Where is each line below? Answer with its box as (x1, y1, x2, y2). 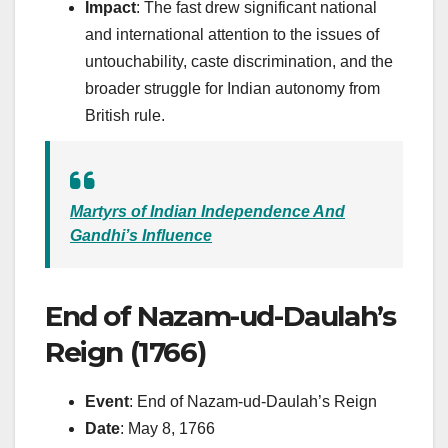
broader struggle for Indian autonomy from (85, 79, 380, 97)
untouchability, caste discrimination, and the (85, 52, 393, 70)
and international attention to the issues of (85, 25, 379, 43)
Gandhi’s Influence (70, 227, 212, 245)
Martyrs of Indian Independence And (70, 203, 345, 221)
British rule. (85, 106, 165, 124)
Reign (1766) (45, 335, 206, 370)
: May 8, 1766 (120, 420, 215, 438)
